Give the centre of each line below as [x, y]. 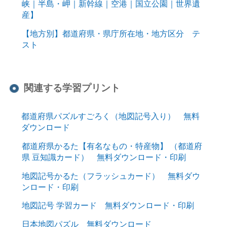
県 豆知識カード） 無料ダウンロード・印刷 [104, 157]
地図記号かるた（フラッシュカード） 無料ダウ [111, 176]
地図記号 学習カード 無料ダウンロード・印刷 [108, 205]
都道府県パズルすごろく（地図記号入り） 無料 [110, 116]
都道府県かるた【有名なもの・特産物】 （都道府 [112, 146]
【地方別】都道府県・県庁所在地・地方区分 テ [111, 33]
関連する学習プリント [72, 88]
